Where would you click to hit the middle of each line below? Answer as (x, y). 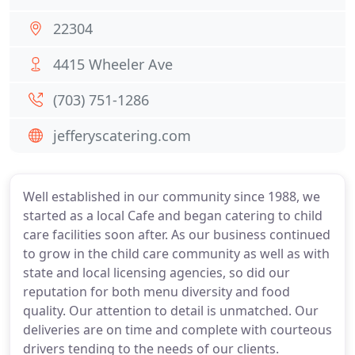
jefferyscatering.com (122, 136)
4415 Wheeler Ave (113, 64)
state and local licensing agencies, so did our (157, 273)
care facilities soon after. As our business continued (177, 235)
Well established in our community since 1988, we (172, 197)
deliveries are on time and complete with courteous (177, 330)
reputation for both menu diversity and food (157, 292)
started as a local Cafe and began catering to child (173, 216)
